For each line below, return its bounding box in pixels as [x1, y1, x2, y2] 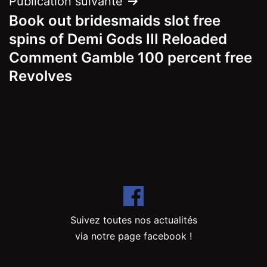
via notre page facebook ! [75, 230, 192, 243]
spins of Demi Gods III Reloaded [9, 30, 227, 48]
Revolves [9, 67, 72, 85]
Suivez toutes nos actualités [70, 214, 197, 226]
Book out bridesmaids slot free [9, 11, 221, 29]
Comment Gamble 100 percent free [9, 48, 252, 66]
